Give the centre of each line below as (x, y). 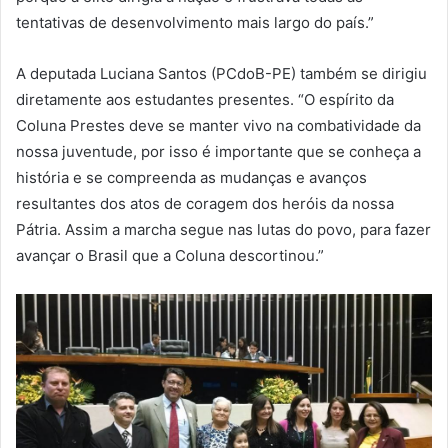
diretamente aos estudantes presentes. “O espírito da (205, 99)
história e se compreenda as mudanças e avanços (191, 177)
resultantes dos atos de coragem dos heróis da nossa (205, 203)
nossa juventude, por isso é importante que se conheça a (218, 151)
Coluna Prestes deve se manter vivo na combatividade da (218, 125)
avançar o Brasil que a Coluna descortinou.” (170, 255)
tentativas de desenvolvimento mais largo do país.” (195, 22)
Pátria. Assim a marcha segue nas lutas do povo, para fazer (223, 229)
